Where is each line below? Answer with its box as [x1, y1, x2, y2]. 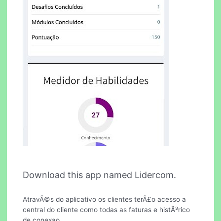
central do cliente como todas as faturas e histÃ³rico [23, 206, 190, 214]
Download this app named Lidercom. [23, 170, 177, 181]
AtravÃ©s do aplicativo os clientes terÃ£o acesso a [23, 195, 186, 204]
